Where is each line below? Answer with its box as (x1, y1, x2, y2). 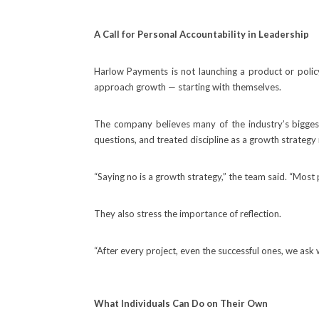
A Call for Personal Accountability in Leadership (94, 28, 309, 40)
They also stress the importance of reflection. (94, 208, 281, 219)
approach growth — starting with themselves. (94, 81, 281, 93)
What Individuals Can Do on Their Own (94, 298, 268, 309)
